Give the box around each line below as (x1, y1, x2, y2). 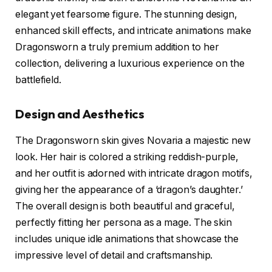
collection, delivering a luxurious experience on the (15, 58, 245, 70)
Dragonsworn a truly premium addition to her (15, 41, 219, 53)
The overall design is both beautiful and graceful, (15, 200, 236, 212)
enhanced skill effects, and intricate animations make (15, 25, 251, 37)
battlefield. (15, 74, 62, 86)
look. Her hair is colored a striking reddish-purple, (15, 151, 239, 163)
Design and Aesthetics (15, 106, 145, 121)
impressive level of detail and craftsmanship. (15, 250, 213, 262)
